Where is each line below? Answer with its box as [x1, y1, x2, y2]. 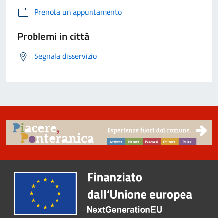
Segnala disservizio [34, 50, 97, 62]
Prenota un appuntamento [34, 6, 122, 18]
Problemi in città [18, 28, 90, 44]
